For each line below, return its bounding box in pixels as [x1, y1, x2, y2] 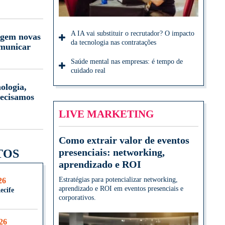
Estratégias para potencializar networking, [59, 176, 178, 184]
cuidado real [71, 67, 105, 75]
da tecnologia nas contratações [71, 39, 156, 47]
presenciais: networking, [59, 147, 165, 158]
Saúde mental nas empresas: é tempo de [71, 58, 183, 66]
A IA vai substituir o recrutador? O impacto [71, 30, 194, 38]
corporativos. [59, 194, 96, 202]
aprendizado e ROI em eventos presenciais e [59, 185, 183, 193]
